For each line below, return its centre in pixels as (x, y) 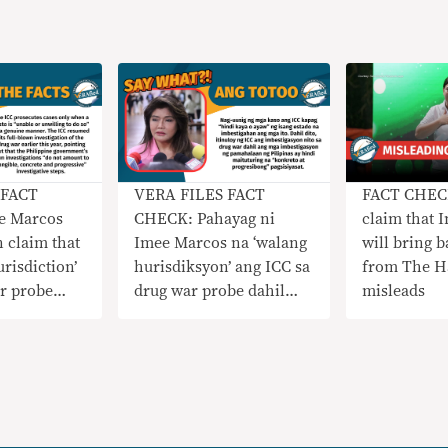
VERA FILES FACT (200, 194)
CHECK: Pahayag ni (205, 218)
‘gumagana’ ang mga (205, 314)
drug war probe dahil (210, 290)
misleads (393, 290)
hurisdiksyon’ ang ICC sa (222, 266)
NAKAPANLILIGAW (205, 362)
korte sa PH (155, 338)
